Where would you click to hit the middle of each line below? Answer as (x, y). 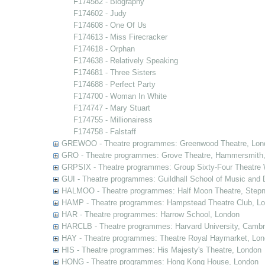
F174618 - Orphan (104, 49)
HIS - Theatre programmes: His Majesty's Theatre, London (161, 250)
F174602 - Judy (100, 13)
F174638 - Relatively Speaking (125, 61)
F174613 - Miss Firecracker (120, 37)
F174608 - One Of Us (110, 25)
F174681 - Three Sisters (114, 72)
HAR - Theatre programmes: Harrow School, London (150, 214)
